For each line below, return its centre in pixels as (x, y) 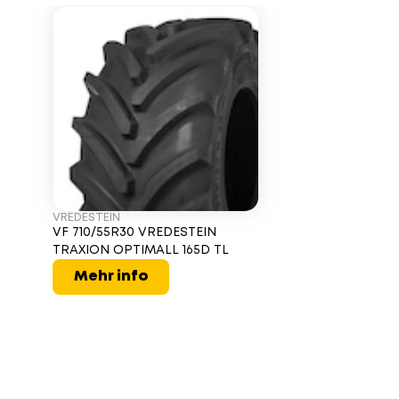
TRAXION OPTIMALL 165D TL (140, 250)
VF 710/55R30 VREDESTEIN (134, 232)
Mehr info (110, 276)
